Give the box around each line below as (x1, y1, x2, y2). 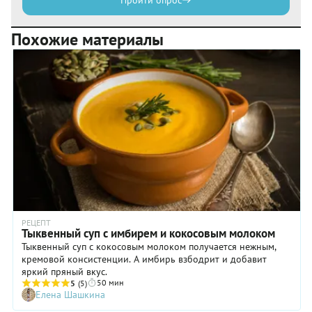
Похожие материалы (11, 29, 164, 51)
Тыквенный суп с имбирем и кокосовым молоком (22, 225, 275, 241)
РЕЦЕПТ (22, 217, 51, 228)
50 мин (97, 276, 123, 288)
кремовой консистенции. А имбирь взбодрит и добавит (22, 252, 267, 265)
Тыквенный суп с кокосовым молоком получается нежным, (22, 240, 276, 253)
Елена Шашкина (36, 288, 105, 301)
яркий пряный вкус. (22, 265, 107, 278)
